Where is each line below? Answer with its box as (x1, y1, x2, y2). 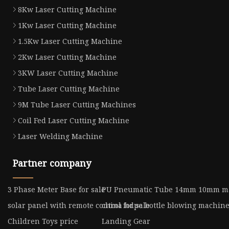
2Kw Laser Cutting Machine (18, 52, 117, 62)
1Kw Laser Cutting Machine (18, 20, 117, 31)
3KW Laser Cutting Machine (18, 68, 118, 78)
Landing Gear (101, 216, 150, 226)
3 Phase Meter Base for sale (8, 185, 105, 195)
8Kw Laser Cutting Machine (18, 5, 117, 15)
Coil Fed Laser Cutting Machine (18, 116, 129, 126)
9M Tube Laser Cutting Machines (18, 100, 136, 110)
